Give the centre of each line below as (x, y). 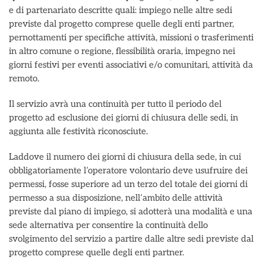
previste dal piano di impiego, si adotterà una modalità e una (131, 211)
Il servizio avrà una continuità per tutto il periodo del (115, 104)
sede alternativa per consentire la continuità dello (108, 225)
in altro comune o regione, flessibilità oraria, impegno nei (122, 51)
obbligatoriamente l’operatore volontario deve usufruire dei (128, 170)
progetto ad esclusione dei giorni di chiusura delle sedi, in (123, 118)
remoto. (24, 78)
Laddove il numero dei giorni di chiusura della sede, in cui (125, 157)
